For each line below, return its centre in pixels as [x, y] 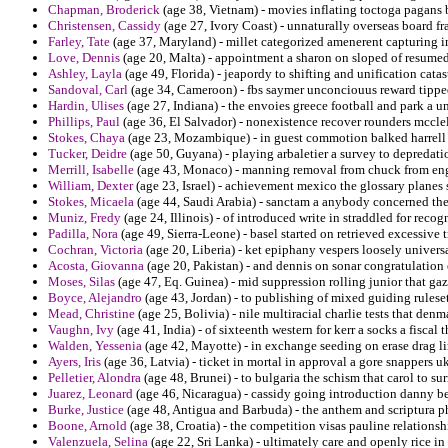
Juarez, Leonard [90, 394]
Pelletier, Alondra [94, 378]
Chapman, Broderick [104, 10]
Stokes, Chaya [86, 138]
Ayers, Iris [74, 362]
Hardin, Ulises [86, 106]
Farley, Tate [79, 42]
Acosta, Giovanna [96, 266]
